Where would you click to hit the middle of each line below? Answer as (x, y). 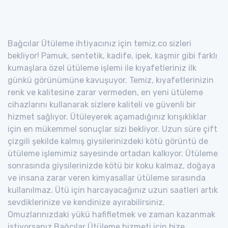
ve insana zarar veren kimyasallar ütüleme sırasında (107, 178)
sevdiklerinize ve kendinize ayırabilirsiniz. (86, 202)
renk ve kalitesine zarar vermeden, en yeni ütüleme (105, 92)
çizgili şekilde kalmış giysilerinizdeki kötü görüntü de (108, 141)
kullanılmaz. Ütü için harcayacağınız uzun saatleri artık (113, 190)
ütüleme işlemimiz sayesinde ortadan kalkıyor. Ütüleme (113, 153)
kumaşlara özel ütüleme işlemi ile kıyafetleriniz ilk (102, 68)
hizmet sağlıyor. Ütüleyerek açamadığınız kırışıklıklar (107, 117)
